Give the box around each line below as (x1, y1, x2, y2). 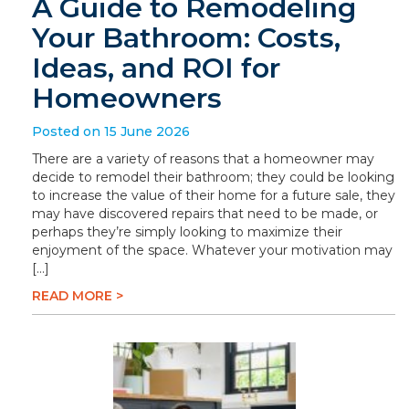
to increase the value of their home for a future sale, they (32, 187, 395, 204)
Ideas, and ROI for (32, 51, 280, 85)
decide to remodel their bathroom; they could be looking (32, 169, 394, 185)
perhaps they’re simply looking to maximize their (32, 224, 342, 240)
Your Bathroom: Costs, (32, 21, 341, 55)
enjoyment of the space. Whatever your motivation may (32, 242, 393, 258)
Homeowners (32, 81, 222, 115)
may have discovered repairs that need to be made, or (32, 205, 378, 222)
